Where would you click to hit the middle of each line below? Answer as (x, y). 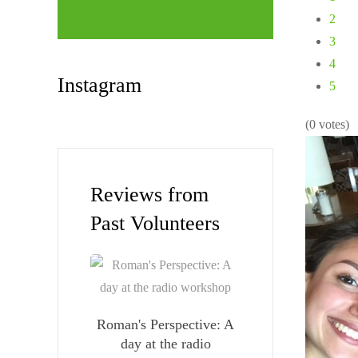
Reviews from (149, 195)
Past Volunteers (155, 223)
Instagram (99, 85)
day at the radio (165, 344)
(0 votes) (327, 124)
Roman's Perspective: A (165, 324)
